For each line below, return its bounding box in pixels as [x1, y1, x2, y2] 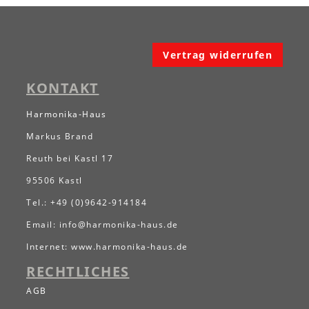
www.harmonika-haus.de [71, 240, 188, 252]
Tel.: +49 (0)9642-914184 [26, 196, 147, 208]
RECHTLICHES [26, 261, 130, 281]
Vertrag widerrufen [163, 48, 272, 61]
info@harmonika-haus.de [59, 218, 179, 230]
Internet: [26, 240, 71, 252]
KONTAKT [26, 78, 99, 97]
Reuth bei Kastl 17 [26, 152, 113, 164]
